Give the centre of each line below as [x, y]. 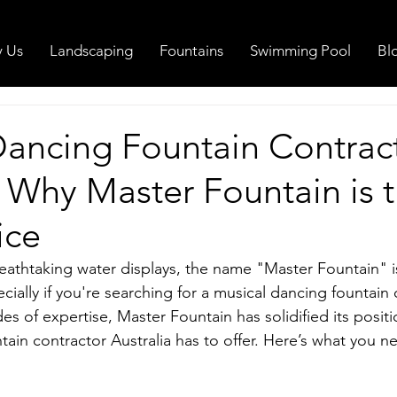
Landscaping [91, 51]
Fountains [191, 51]
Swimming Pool [300, 51]
